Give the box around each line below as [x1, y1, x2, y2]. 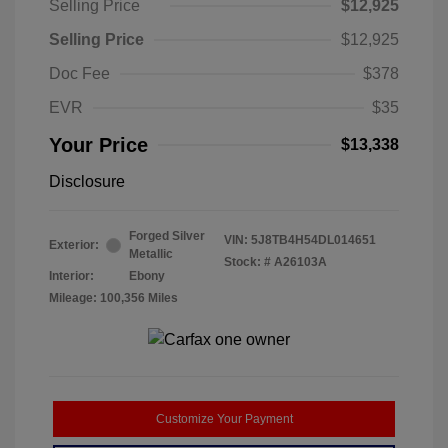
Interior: [49, 269, 94, 284]
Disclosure [49, 173, 125, 191]
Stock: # [224, 255, 271, 270]
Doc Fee [49, 65, 110, 83]
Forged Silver [129, 229, 205, 244]
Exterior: [49, 238, 99, 253]
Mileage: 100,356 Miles [49, 291, 178, 306]
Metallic [129, 247, 173, 262]
